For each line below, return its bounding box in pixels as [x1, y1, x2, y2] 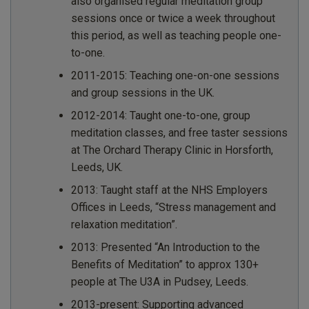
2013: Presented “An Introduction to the [70, 240, 260, 254]
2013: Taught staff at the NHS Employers [70, 183, 268, 197]
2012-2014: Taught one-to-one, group [70, 108, 250, 122]
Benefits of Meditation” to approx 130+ [70, 257, 259, 271]
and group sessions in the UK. [70, 86, 215, 99]
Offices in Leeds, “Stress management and [70, 200, 276, 214]
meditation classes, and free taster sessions [70, 126, 288, 139]
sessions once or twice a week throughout [70, 11, 275, 25]
